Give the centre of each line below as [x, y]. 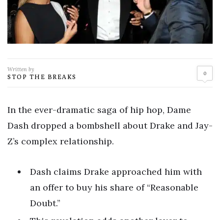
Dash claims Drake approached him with [116, 171]
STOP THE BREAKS [42, 77]
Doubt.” [45, 203]
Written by [21, 69]
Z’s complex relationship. [61, 141]
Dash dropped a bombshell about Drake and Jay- [110, 126]
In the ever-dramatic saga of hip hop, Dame [99, 110]
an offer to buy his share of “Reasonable [114, 187]
